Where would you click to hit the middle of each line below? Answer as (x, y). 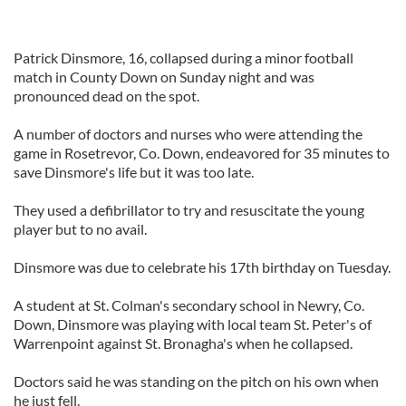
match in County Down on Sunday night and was (164, 77)
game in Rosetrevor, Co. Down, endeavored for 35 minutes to (202, 153)
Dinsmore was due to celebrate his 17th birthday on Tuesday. (202, 267)
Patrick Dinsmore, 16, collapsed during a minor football (184, 58)
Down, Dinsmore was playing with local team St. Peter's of (193, 324)
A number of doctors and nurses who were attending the (188, 134)
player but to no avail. (80, 229)
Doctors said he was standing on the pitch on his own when (196, 381)
